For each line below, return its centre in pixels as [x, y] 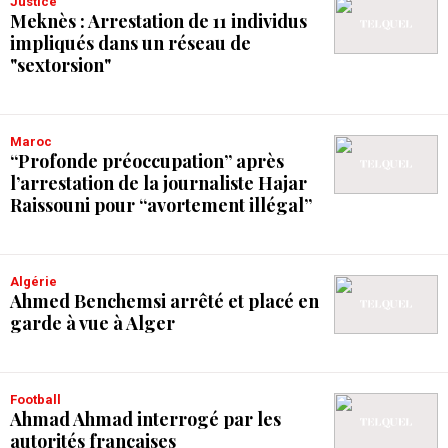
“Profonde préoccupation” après [147, 161]
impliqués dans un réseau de [130, 43]
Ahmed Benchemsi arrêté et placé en [164, 301]
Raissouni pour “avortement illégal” [161, 205]
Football [39, 399]
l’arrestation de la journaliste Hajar [158, 183]
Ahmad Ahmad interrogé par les [145, 419]
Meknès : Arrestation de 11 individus [158, 21]
